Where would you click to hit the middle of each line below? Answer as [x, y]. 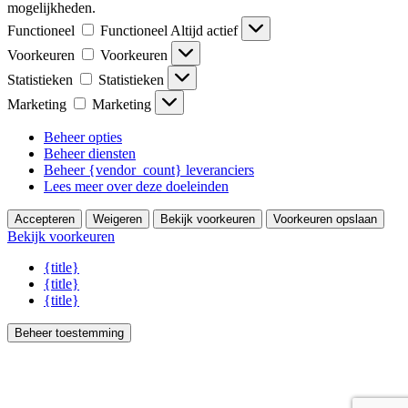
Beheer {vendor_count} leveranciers [149, 170]
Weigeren [117, 219]
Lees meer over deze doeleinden [136, 187]
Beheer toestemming [69, 333]
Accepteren [45, 219]
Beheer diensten [90, 154]
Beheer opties [83, 138]
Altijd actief [206, 31]
